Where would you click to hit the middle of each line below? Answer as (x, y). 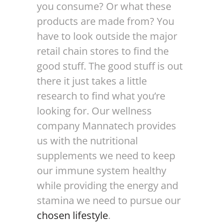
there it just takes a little (92, 81)
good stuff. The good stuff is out (110, 66)
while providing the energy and (108, 185)
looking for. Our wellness (94, 111)
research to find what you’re (101, 96)
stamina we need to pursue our (109, 200)
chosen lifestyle (72, 215)
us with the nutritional (87, 141)
